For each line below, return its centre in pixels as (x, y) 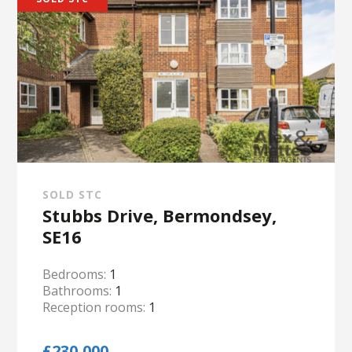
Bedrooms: (76, 274)
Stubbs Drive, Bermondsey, (160, 215)
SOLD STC (72, 194)
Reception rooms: (96, 307)
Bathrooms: (79, 291)
